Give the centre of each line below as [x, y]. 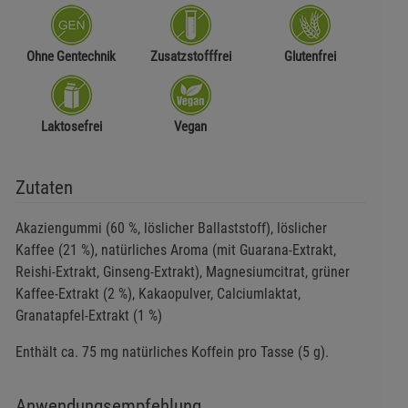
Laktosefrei [71, 127]
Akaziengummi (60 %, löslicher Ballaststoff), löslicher [171, 229]
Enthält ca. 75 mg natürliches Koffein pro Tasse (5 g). [172, 352]
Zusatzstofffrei [190, 57]
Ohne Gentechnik [71, 57]
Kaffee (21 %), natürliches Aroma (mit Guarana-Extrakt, [175, 250]
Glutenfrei [310, 57]
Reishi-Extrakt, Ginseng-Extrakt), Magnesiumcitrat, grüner [182, 272]
